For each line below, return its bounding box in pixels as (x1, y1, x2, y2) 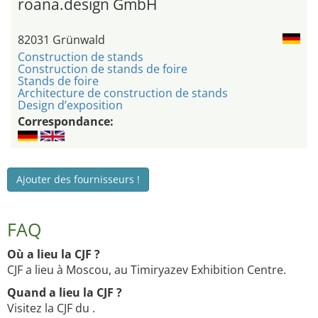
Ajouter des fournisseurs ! (16, 172, 140, 187)
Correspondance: (18, 114, 114, 130)
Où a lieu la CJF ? (7, 246, 100, 263)
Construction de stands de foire (18, 61, 187, 77)
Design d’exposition (18, 97, 123, 114)
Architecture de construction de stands (18, 85, 228, 102)
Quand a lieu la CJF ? (7, 285, 122, 301)
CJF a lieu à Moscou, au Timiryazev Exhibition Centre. (7, 262, 286, 278)
